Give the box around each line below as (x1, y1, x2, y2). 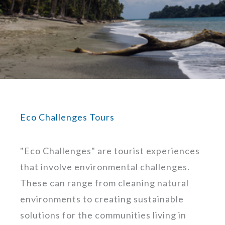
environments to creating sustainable (20, 193, 184, 204)
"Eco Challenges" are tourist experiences (20, 145, 200, 156)
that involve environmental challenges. (20, 161, 190, 172)
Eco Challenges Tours (20, 111, 115, 123)
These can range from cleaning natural (20, 177, 189, 188)
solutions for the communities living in (20, 209, 186, 220)
